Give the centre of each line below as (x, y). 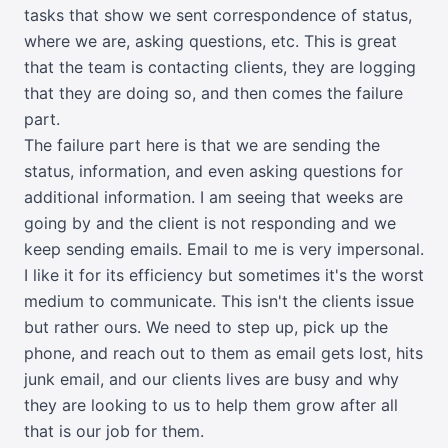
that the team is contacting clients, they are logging (220, 67)
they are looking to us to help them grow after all (211, 405)
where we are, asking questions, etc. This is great (210, 41)
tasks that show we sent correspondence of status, (218, 15)
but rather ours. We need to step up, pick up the (206, 327)
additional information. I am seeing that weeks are (213, 197)
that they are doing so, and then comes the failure (213, 93)
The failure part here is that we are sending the (202, 145)
